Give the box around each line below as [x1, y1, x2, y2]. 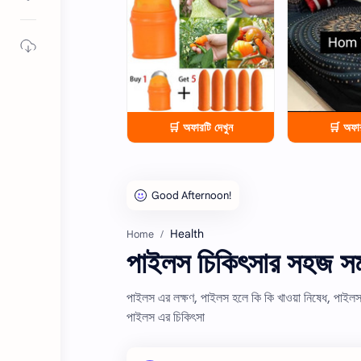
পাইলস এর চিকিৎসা [127, 309, 205, 326]
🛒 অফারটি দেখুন [168, 119, 233, 135]
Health [170, 226, 204, 241]
